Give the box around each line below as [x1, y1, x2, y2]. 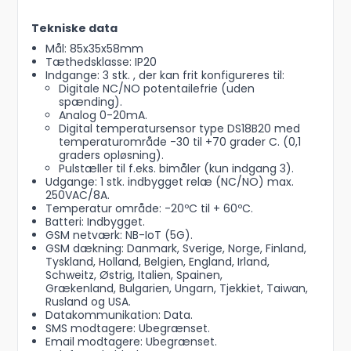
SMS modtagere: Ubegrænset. [45, 320, 210, 337]
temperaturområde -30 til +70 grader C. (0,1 [59, 134, 302, 150]
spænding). [59, 94, 123, 110]
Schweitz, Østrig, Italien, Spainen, [45, 267, 223, 284]
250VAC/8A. [45, 187, 110, 204]
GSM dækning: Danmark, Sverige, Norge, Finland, [45, 241, 306, 257]
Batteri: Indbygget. [45, 214, 148, 230]
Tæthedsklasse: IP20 [45, 54, 157, 71]
